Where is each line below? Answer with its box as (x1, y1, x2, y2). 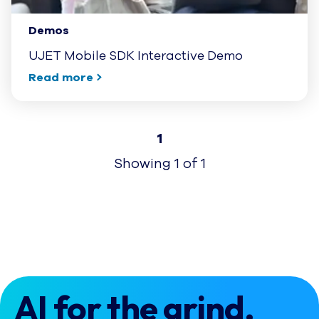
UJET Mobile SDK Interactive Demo (28, 46, 243, 64)
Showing (113, 154, 174, 173)
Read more (28, 69, 93, 85)
